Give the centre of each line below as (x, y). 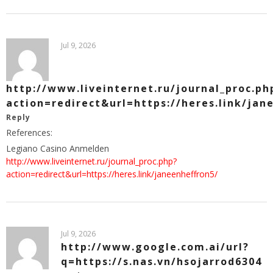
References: (29, 132)
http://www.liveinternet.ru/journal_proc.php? (91, 161)
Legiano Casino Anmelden (58, 148)
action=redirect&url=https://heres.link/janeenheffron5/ (112, 174)
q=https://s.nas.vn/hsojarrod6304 (161, 261)
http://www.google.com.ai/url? (155, 246)
